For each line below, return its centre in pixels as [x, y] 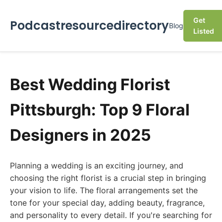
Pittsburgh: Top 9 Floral [100, 110]
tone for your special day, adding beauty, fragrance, [107, 203]
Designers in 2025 [81, 135]
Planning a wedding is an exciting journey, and [97, 166]
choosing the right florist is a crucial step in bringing [108, 178]
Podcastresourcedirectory [89, 26]
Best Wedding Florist [90, 84]
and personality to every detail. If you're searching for [111, 215]
